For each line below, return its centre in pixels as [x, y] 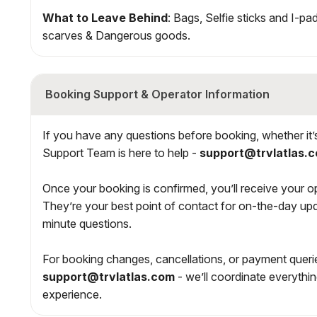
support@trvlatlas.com [109, 276]
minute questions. [87, 223]
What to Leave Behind [105, 17]
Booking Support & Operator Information [157, 94]
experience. [72, 294]
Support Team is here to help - [121, 152]
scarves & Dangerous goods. [116, 35]
